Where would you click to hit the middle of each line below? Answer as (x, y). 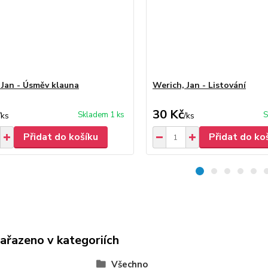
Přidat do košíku (60, 137)
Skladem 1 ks (101, 115)
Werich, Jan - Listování (199, 85)
